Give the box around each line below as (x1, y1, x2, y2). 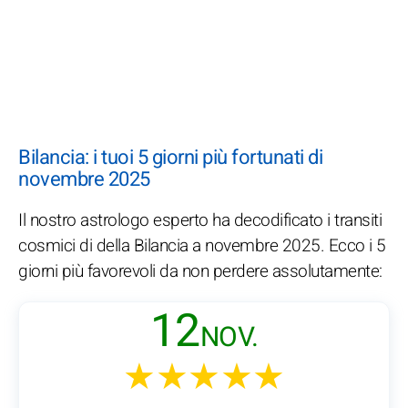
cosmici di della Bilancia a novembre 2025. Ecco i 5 (18, 233, 386, 260)
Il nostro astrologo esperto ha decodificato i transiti (18, 208, 382, 234)
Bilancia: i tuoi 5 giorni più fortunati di (18, 143, 322, 173)
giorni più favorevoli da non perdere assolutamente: (18, 259, 382, 285)
